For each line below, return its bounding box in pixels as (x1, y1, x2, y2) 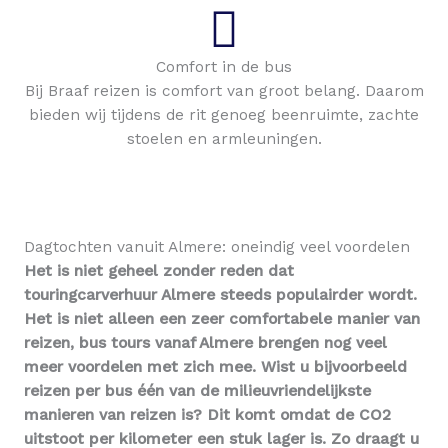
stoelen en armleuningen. (126, 129, 322, 148)
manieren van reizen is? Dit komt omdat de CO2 (24, 405, 391, 424)
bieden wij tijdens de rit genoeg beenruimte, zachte (29, 105, 419, 124)
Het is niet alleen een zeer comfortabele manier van (24, 309, 420, 328)
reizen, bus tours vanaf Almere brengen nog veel (24, 333, 387, 352)
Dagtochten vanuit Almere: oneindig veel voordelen (24, 237, 410, 256)
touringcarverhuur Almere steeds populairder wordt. (24, 285, 417, 304)
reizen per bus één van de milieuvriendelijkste (24, 381, 371, 400)
